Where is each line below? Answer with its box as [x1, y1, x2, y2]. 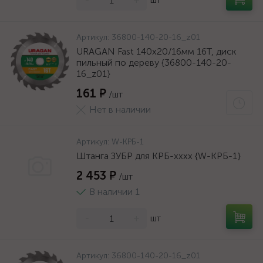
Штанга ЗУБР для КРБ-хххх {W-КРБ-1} [76, 150, 241, 161]
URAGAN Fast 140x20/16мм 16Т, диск [76, 46, 237, 57]
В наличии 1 [89, 186, 140, 197]
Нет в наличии [89, 104, 151, 115]
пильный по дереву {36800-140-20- [76, 57, 231, 68]
